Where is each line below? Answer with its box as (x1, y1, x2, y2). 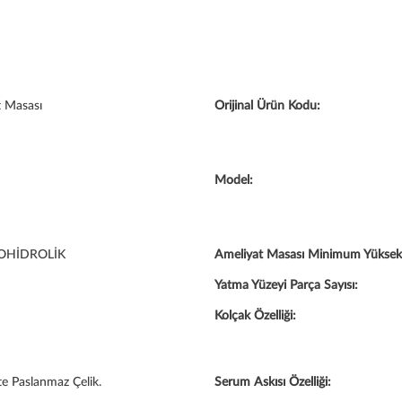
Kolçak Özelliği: (214, 310, 296, 322)
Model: (214, 174, 253, 187)
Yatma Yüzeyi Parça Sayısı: (214, 279, 358, 292)
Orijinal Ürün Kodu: (214, 100, 320, 112)
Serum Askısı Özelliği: (214, 376, 331, 389)
